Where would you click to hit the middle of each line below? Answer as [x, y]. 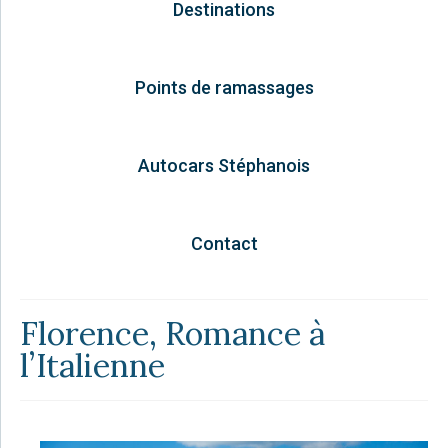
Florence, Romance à [172, 333]
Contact [224, 243]
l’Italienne [92, 365]
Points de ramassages [224, 87]
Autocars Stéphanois [224, 165]
